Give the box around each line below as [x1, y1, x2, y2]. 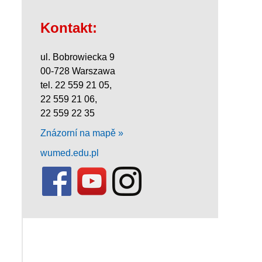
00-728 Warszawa [40, 65, 115, 76]
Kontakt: [40, 19, 97, 36]
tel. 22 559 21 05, [40, 80, 112, 90]
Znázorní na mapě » [40, 127, 123, 138]
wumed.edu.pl [40, 147, 99, 158]
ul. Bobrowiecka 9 [40, 51, 115, 62]
